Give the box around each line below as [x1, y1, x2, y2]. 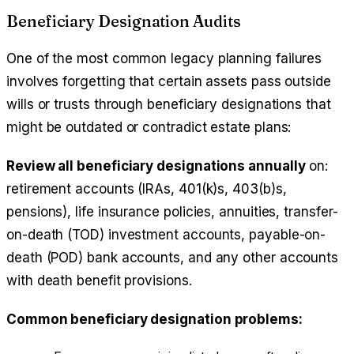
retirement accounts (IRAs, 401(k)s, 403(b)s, [6, 181, 287, 198]
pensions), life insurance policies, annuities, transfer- [6, 204, 338, 220]
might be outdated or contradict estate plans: [6, 119, 292, 136]
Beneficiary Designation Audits [6, 11, 241, 32]
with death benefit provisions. [6, 273, 192, 289]
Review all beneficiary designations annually [6, 158, 306, 175]
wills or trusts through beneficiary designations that [6, 96, 331, 113]
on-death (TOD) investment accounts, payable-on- [6, 227, 326, 243]
